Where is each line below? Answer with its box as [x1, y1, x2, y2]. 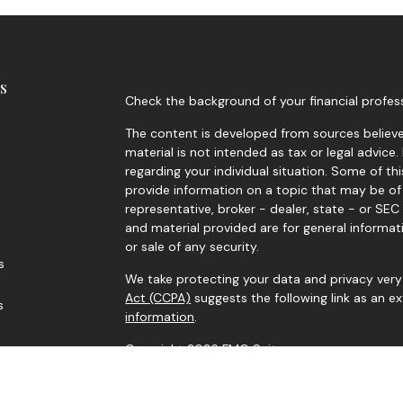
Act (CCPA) [125, 289, 192, 306]
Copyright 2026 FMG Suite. [125, 340, 287, 357]
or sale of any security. [125, 237, 260, 255]
